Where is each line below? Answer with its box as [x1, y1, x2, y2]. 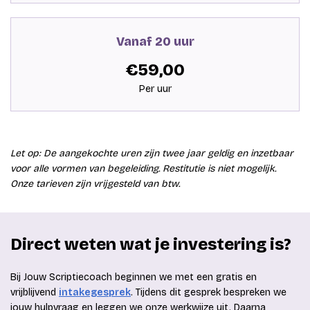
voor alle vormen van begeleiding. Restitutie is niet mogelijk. [10, 162, 276, 174]
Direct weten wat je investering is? [10, 234, 291, 254]
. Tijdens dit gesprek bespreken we [131, 286, 286, 298]
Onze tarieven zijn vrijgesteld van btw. [10, 177, 180, 190]
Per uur [138, 82, 172, 95]
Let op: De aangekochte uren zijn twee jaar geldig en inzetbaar [10, 147, 293, 159]
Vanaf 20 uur [116, 33, 194, 49]
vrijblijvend [10, 286, 59, 298]
